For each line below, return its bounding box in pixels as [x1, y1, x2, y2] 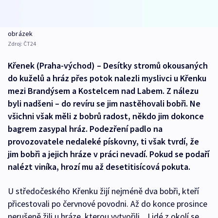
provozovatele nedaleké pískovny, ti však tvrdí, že [8, 136, 199, 147]
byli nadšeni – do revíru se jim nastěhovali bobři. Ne [8, 98, 200, 109]
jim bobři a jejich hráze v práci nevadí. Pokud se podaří [8, 148, 209, 160]
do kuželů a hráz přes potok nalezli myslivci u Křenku [8, 73, 206, 84]
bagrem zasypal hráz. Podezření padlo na [8, 123, 163, 135]
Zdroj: [8, 40, 23, 48]
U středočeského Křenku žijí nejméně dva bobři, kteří [8, 185, 199, 197]
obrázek [8, 29, 33, 38]
